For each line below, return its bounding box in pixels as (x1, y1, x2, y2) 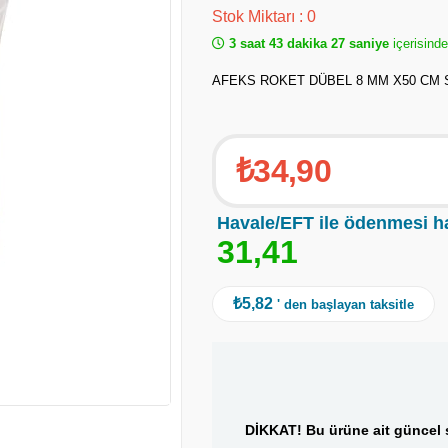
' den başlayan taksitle (277, 297, 414, 312)
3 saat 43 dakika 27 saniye (225, 36, 393, 51)
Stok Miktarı (212, 8, 299, 25)
